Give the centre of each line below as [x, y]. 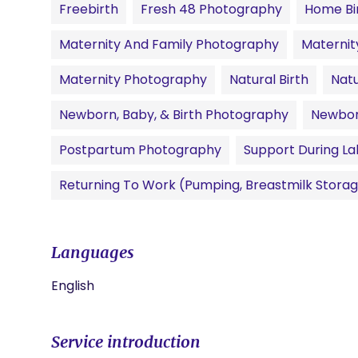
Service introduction [126, 342]
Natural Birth [269, 80]
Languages [93, 252]
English [73, 286]
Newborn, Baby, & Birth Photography [174, 115]
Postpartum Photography [140, 150]
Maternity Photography [133, 80]
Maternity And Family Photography [169, 44]
